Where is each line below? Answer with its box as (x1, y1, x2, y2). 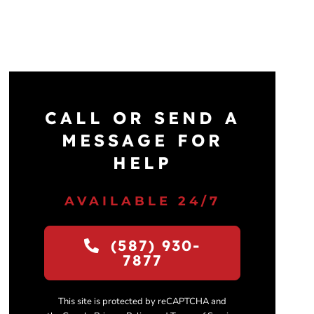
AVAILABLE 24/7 (64, 193, 221, 209)
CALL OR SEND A (44, 107, 240, 128)
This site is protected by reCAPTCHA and (58, 294, 227, 308)
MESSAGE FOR (61, 129, 224, 151)
